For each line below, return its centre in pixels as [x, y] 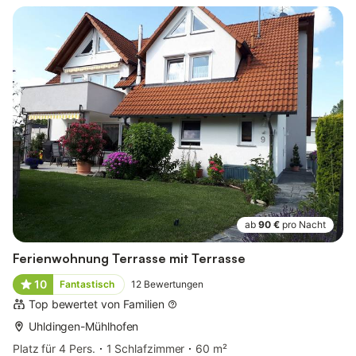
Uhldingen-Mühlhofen [84, 327]
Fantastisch [87, 284]
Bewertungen [173, 284]
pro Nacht [304, 225]
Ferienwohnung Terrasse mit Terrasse [129, 259]
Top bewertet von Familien [97, 304]
